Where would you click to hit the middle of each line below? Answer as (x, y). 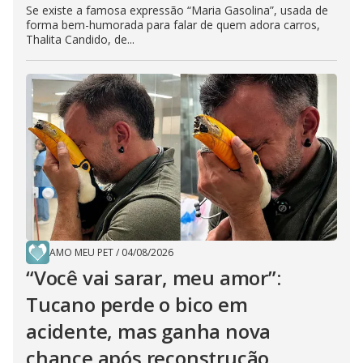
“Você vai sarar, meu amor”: (154, 278)
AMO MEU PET (81, 253)
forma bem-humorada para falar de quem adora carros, (173, 25)
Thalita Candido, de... (80, 40)
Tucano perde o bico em (137, 305)
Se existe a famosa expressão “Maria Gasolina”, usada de (177, 11)
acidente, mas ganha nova (149, 331)
